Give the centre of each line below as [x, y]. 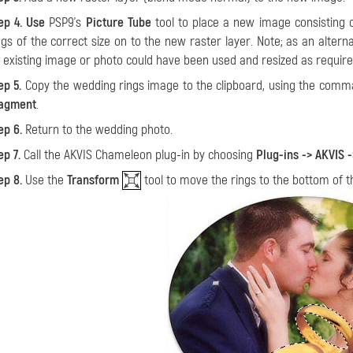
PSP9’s [67, 22]
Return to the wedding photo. [97, 130]
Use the [45, 180]
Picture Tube [118, 22]
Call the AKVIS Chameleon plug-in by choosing [138, 155]
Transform [93, 180]
